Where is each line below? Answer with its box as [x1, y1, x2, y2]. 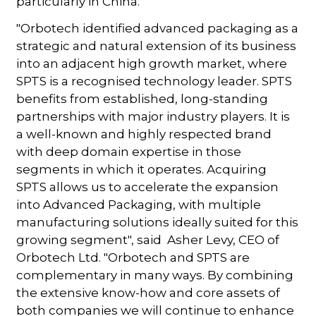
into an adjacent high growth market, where [16, 56, 288, 71]
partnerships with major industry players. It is [16, 109, 291, 123]
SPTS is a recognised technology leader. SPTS [16, 73, 293, 88]
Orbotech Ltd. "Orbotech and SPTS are [16, 250, 250, 265]
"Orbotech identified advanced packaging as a [16, 20, 299, 35]
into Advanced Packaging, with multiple [16, 197, 262, 212]
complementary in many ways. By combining [16, 267, 294, 282]
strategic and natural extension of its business [16, 38, 297, 53]
